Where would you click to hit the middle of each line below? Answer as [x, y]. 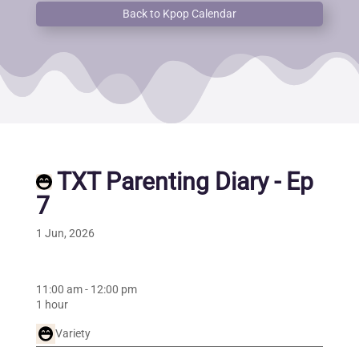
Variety [73, 334]
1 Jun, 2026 [65, 234]
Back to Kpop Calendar [179, 14]
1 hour [52, 305]
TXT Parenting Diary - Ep [182, 182]
